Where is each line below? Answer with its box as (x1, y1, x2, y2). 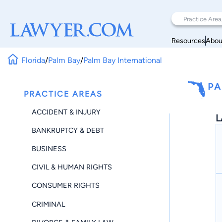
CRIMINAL (32, 199, 65, 209)
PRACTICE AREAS (24, 89, 103, 99)
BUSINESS (32, 144, 66, 153)
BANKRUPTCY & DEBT (32, 125, 104, 135)
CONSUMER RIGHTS (32, 181, 100, 190)
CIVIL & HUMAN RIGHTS (32, 163, 112, 172)
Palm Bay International (83, 55, 163, 65)
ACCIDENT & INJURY (32, 107, 101, 116)
